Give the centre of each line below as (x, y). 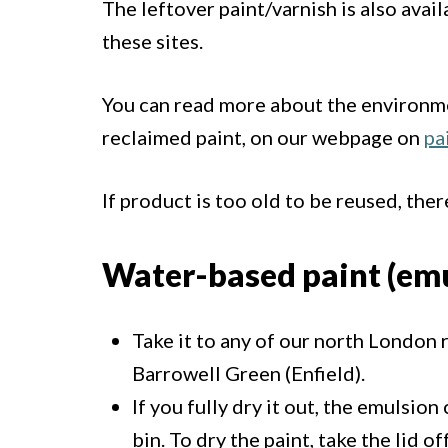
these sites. (152, 41)
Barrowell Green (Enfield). (248, 372)
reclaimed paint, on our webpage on (263, 137)
